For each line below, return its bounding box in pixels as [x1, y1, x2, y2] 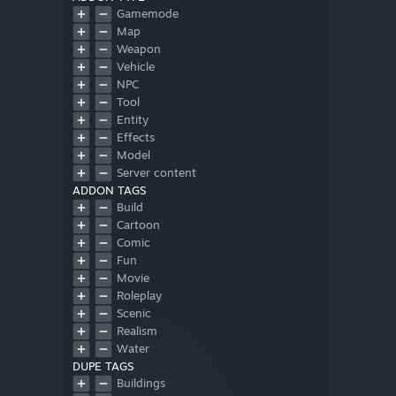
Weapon [117, 42, 161, 57]
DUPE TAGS [72, 359, 133, 374]
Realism [117, 324, 157, 339]
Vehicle [117, 59, 155, 74]
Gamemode [117, 6, 179, 21]
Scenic [117, 306, 151, 321]
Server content [117, 165, 196, 180]
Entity [117, 112, 148, 127]
